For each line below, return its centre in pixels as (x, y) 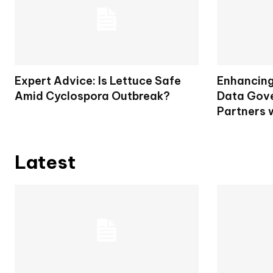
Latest (45, 162)
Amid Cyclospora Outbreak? (92, 96)
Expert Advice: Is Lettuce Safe (98, 80)
